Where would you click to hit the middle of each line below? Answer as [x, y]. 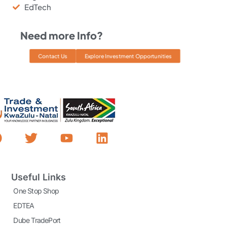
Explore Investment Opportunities [128, 56]
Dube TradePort [37, 220]
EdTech [37, 7]
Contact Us [53, 56]
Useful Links [39, 177]
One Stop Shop [36, 191]
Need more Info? [62, 35]
